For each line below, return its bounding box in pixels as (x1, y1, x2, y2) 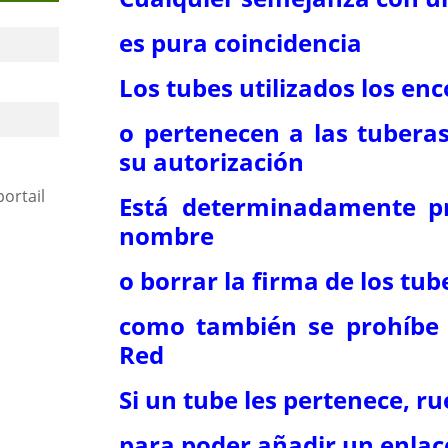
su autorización (119, 145, 304, 178)
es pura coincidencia (119, 26, 362, 59)
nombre (119, 219, 214, 252)
